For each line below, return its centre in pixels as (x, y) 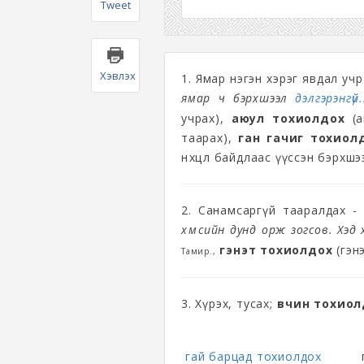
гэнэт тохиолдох (276, 250)
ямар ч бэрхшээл (238, 98)
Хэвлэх (118, 76)
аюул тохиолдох (288, 118)
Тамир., (199, 251)
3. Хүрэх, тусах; (229, 303)
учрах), (206, 118)
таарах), (210, 138)
